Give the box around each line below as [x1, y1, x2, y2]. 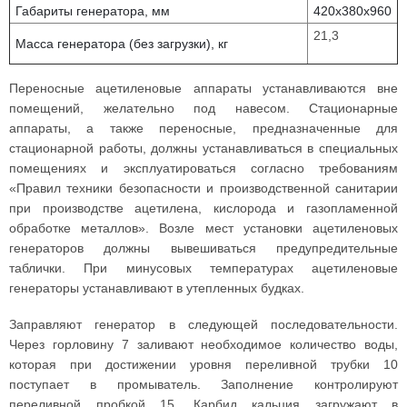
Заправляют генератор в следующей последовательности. [9, 317, 398, 332]
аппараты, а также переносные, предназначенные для [9, 121, 398, 135]
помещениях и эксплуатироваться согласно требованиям [9, 161, 398, 175]
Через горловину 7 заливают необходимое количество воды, [9, 337, 398, 352]
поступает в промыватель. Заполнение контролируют [9, 377, 398, 392]
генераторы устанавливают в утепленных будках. [9, 281, 304, 295]
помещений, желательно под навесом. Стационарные [9, 101, 398, 115]
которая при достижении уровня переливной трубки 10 [9, 357, 398, 372]
